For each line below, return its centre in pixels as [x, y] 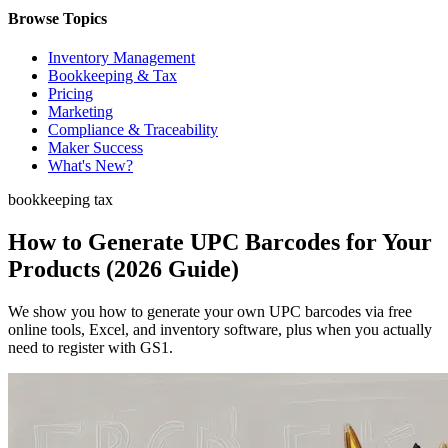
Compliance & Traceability [133, 130]
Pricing [70, 94]
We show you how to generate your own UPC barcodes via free [210, 311]
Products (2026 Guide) [123, 268]
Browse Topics [57, 18]
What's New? [90, 166]
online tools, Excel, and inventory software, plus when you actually [220, 329]
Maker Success [95, 148]
